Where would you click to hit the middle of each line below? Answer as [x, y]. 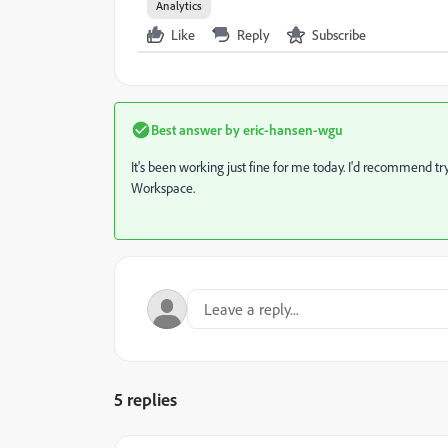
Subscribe [339, 34]
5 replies [145, 399]
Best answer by [195, 129]
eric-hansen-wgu [291, 129]
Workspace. [163, 188]
